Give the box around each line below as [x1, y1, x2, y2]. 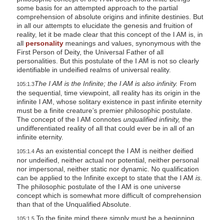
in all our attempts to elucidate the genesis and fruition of [16, 22, 192, 30]
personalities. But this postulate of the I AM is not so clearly [16, 57, 199, 65]
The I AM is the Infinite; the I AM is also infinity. [34, 80, 178, 88]
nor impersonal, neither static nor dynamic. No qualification [16, 165, 199, 173]
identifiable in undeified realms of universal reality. [16, 66, 171, 74]
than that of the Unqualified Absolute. [16, 200, 131, 209]
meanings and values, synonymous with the [63, 39, 201, 48]
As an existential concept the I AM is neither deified [34, 147, 193, 155]
